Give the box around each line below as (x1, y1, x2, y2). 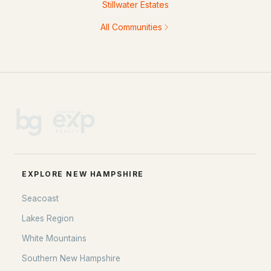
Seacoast (22, 194, 59, 203)
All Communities (100, 22, 162, 32)
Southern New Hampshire (22, 253, 120, 263)
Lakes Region (22, 214, 74, 223)
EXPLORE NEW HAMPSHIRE (22, 169, 144, 178)
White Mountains (22, 233, 87, 243)
